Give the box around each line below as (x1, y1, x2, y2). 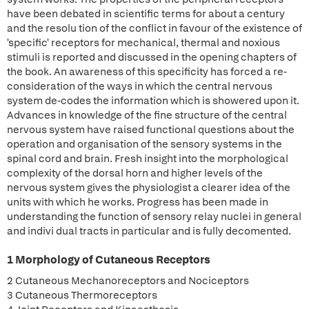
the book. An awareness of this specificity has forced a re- (7, 65, 287, 79)
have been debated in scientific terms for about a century (7, 7, 285, 21)
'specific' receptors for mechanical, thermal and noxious (7, 36, 280, 50)
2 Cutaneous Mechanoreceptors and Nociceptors (7, 274, 249, 288)
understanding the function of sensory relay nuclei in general (7, 210, 301, 223)
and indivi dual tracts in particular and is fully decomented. (7, 224, 291, 238)
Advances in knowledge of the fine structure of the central (7, 108, 287, 122)
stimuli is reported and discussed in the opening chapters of (7, 50, 297, 64)
